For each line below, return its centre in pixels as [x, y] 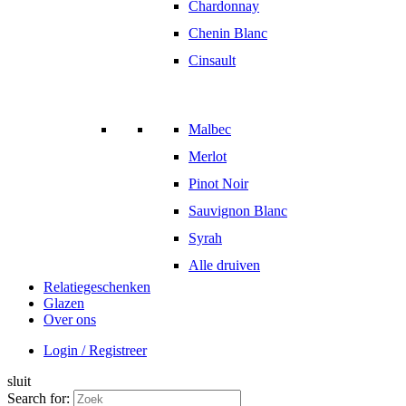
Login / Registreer [95, 350]
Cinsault [212, 60]
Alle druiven [224, 265]
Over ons [70, 319]
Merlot [208, 156]
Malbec [210, 129]
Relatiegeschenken [97, 286]
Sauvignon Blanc [238, 210]
